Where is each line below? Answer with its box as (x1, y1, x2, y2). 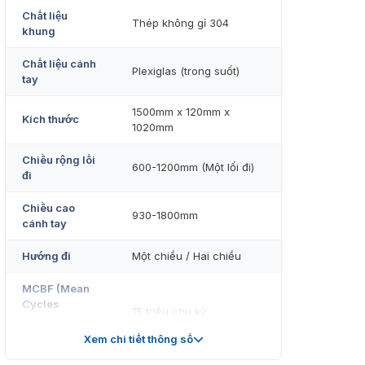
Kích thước (22, 112, 79, 126)
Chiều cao (22, 201, 75, 215)
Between (22, 313, 68, 327)
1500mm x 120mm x (132, 105, 230, 119)
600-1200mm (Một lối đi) (132, 161, 254, 174)
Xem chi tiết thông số (83, 332, 193, 346)
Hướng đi (22, 249, 71, 263)
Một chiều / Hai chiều (132, 249, 241, 263)
